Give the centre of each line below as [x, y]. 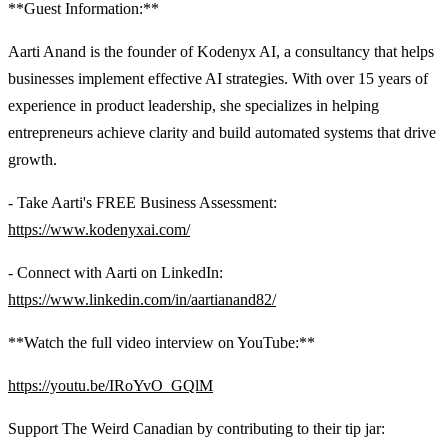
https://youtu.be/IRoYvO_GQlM [110, 385]
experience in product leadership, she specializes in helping [193, 105]
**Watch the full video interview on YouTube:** [161, 342]
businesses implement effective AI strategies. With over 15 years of [218, 78]
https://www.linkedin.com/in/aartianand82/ [142, 299]
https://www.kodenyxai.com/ [99, 229]
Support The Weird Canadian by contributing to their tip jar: [196, 428]
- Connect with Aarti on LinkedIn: [115, 272]
